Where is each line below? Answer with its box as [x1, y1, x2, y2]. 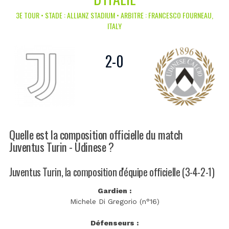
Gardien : [98, 187, 131, 195]
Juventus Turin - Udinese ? [9, 138, 114, 155]
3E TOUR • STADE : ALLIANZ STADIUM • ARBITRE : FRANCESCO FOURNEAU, [16, 10, 213, 21]
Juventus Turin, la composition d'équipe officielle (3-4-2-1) [9, 164, 215, 179]
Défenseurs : [90, 219, 139, 227]
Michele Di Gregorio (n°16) [70, 197, 159, 206]
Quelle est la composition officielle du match [9, 125, 183, 143]
